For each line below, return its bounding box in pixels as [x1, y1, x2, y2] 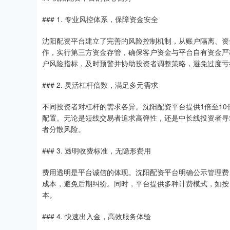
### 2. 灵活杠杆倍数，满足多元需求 [42, 79, 158, 90]
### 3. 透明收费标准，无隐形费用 [42, 145, 151, 156]
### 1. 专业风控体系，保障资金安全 [42, 13, 158, 24]
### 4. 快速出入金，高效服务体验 [42, 210, 151, 221]
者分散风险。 [42, 123, 85, 134]
